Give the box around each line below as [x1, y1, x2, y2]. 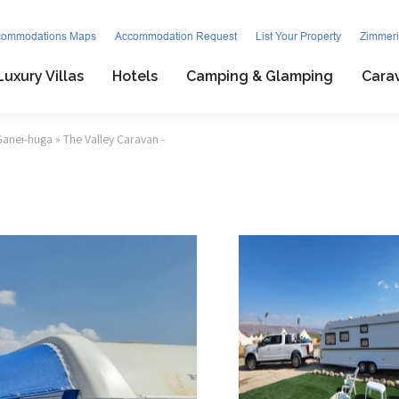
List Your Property [256, 30, 341, 43]
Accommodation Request [115, 30, 237, 43]
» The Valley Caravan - [53, 131, 165, 147]
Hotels [111, 67, 158, 85]
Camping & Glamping [185, 67, 333, 85]
